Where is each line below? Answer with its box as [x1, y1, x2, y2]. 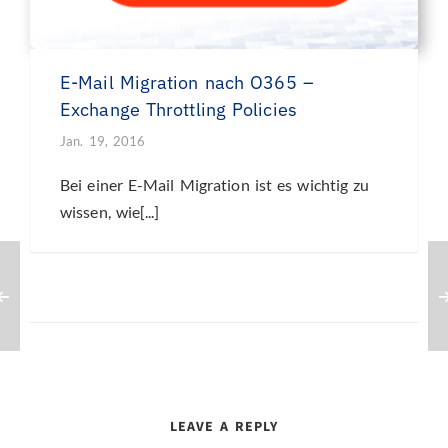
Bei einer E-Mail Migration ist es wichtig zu [60, 175, 370, 195]
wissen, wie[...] [60, 202, 160, 222]
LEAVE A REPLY [170, 417, 278, 437]
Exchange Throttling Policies [60, 98, 297, 122]
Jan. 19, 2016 [60, 133, 146, 150]
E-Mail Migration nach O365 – [60, 71, 314, 95]
